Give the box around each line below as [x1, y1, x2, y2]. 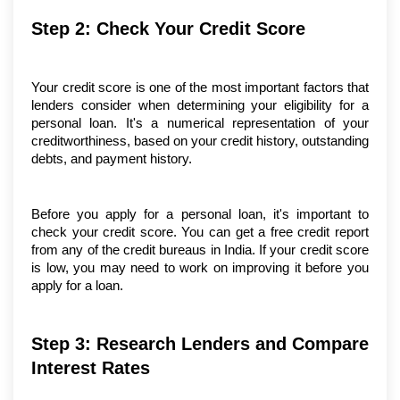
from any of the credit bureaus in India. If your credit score [31, 243, 369, 258]
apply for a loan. [31, 279, 123, 294]
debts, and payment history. [31, 152, 192, 167]
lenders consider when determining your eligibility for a [31, 98, 369, 113]
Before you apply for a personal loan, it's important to [31, 207, 369, 222]
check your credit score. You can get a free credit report [31, 225, 369, 240]
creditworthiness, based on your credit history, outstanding [31, 134, 369, 149]
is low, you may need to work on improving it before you [31, 261, 369, 276]
